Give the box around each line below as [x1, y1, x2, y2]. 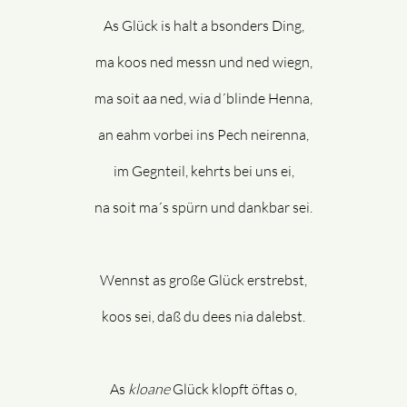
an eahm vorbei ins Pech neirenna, [98, 125, 309, 144]
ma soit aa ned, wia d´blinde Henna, [94, 89, 313, 108]
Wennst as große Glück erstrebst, [100, 271, 307, 290]
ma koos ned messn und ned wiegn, [94, 53, 313, 72]
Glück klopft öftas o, [170, 380, 297, 399]
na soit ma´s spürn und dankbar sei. [94, 198, 313, 217]
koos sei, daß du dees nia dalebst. [102, 307, 305, 326]
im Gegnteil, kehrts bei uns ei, [113, 162, 294, 181]
